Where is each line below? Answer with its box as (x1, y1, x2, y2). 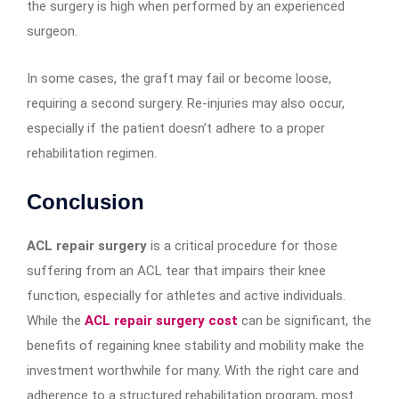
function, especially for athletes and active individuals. (27, 288, 346, 305)
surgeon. (27, 23, 77, 40)
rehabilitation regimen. (27, 145, 157, 162)
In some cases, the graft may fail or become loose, (27, 70, 331, 87)
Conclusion (27, 190, 144, 215)
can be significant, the (241, 313, 371, 330)
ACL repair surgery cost (85, 313, 238, 330)
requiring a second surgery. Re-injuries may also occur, (27, 95, 345, 112)
